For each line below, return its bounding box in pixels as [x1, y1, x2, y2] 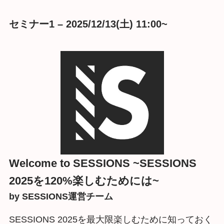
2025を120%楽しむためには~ [8, 174, 159, 187]
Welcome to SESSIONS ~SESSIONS [8, 156, 196, 169]
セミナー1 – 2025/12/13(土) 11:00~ [8, 18, 167, 30]
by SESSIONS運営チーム [8, 191, 113, 201]
